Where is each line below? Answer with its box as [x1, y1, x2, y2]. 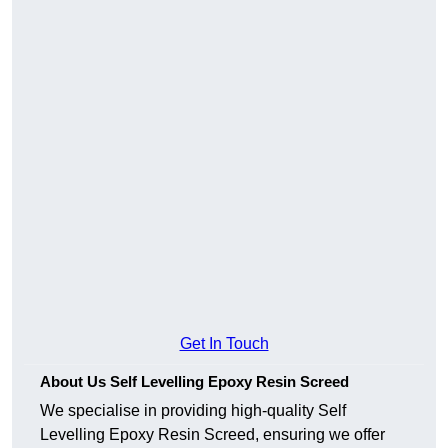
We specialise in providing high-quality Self [40, 402, 346, 420]
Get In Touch [179, 335, 269, 353]
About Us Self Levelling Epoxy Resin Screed [40, 373, 349, 391]
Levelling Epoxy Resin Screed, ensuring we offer [40, 426, 385, 444]
